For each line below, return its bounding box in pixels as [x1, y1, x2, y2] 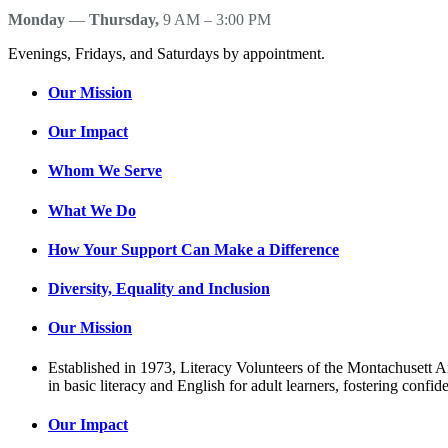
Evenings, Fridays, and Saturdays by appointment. [8, 44, 325, 62]
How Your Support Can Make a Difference [48, 240, 339, 258]
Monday [8, 10, 65, 28]
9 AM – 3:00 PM [159, 10, 271, 28]
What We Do [48, 201, 136, 219]
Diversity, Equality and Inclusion [48, 280, 270, 298]
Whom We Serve [48, 162, 162, 180]
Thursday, [89, 10, 159, 28]
